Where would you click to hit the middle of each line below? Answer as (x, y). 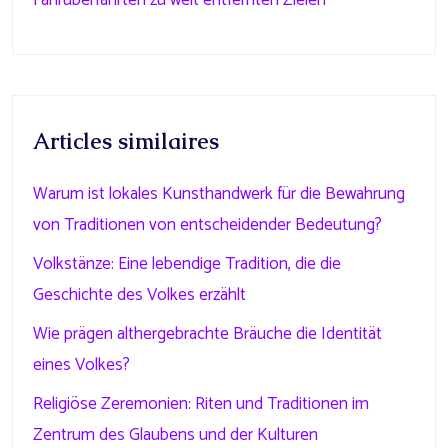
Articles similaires (126, 141)
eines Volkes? (81, 365)
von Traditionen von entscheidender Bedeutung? (207, 225)
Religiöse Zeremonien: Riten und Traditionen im (201, 404)
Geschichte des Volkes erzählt (139, 295)
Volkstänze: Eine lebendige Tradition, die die (187, 264)
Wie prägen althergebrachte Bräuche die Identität (207, 334)
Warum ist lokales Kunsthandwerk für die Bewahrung (219, 194)
